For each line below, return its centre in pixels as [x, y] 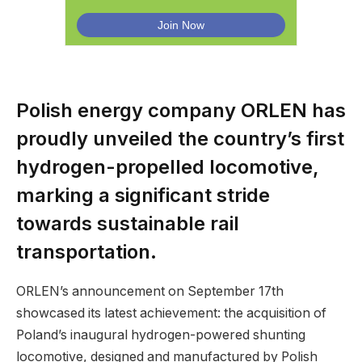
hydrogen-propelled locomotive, [168, 166]
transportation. [86, 251]
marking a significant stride [143, 195]
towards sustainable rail [128, 223]
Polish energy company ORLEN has [181, 110]
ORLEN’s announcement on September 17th [150, 291]
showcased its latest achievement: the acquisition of [171, 313]
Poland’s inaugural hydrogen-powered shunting [161, 335]
